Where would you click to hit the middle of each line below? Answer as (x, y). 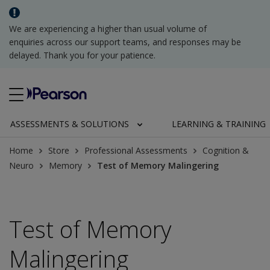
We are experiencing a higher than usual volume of (108, 29)
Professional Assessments (136, 150)
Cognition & (226, 150)
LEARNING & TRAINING (218, 124)
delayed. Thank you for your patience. (82, 55)
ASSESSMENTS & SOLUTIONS (70, 124)
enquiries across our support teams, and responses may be (125, 42)
